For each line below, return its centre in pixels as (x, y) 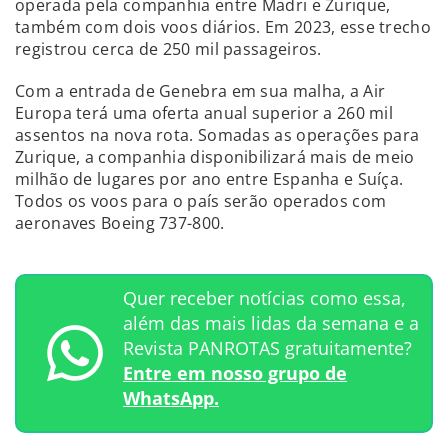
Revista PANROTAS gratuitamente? (267, 347)
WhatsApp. (171, 397)
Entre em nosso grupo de (235, 372)
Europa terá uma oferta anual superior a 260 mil (204, 112)
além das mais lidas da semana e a (271, 322)
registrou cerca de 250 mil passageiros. (168, 48)
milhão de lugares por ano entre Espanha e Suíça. (209, 178)
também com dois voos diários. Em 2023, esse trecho (223, 26)
